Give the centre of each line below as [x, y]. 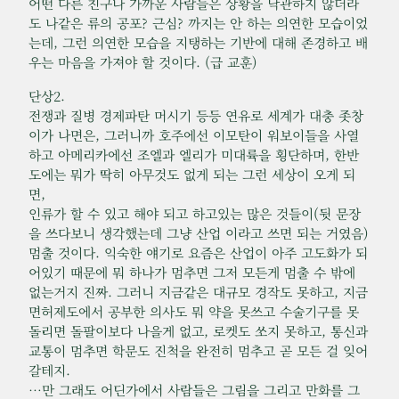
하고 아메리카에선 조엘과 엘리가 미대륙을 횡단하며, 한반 [194, 155]
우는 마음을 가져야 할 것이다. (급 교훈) [143, 62]
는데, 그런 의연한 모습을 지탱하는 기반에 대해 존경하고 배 [198, 43]
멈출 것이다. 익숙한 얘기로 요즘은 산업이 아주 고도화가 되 [198, 253]
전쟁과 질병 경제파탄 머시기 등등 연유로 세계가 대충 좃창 [196, 116]
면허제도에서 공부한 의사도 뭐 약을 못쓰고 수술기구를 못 [194, 312]
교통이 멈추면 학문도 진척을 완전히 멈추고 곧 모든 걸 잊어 [198, 351]
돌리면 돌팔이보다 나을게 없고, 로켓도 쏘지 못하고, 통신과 [198, 331]
